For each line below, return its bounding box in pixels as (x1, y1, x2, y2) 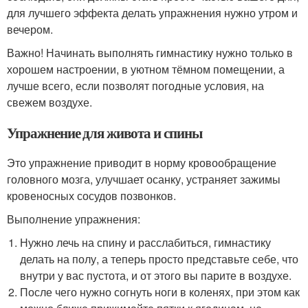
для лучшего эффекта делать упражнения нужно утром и (7, 4, 298, 21)
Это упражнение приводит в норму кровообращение (7, 154, 276, 170)
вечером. (7, 21, 53, 37)
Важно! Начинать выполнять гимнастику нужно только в (7, 44, 293, 60)
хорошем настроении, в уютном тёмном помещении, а (7, 60, 285, 77)
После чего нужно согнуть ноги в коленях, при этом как (20, 283, 300, 300)
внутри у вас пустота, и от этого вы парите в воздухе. (20, 267, 292, 283)
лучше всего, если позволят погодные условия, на (7, 77, 264, 93)
